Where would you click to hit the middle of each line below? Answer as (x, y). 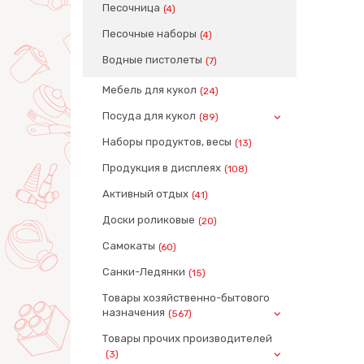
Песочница (131, 8)
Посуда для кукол (149, 116)
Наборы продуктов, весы (167, 142)
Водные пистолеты (152, 60)
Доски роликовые (149, 220)
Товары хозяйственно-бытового (186, 298)
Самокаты (129, 246)
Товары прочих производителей (187, 338)
